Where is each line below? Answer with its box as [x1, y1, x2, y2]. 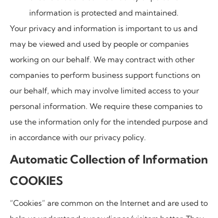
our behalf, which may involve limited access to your [10, 86, 199, 96]
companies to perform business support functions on [10, 70, 200, 80]
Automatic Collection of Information [10, 151, 208, 166]
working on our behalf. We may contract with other [10, 54, 195, 65]
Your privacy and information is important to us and [10, 23, 198, 34]
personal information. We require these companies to [10, 101, 202, 111]
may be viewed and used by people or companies [10, 39, 189, 49]
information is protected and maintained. [29, 8, 179, 18]
